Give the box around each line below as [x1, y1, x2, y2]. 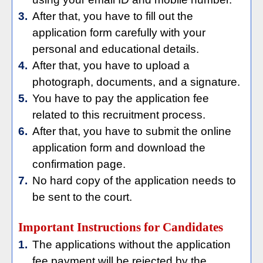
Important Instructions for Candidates [18, 220, 223, 234]
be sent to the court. [32, 191, 132, 203]
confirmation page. [32, 158, 126, 170]
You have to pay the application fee [32, 92, 209, 104]
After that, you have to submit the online [32, 125, 231, 137]
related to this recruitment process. [32, 109, 205, 121]
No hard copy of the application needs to [32, 174, 236, 187]
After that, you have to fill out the [32, 10, 193, 22]
